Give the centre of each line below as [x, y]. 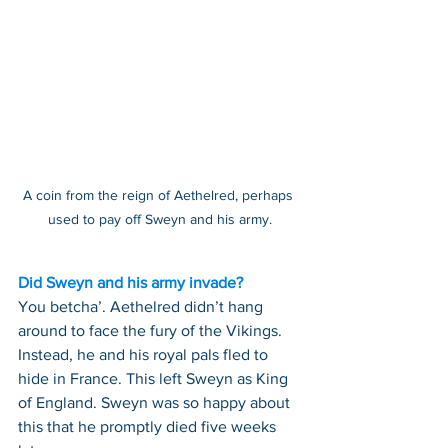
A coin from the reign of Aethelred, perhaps [160, 195]
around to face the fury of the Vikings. [152, 331]
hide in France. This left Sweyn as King [155, 379]
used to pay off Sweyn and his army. [160, 219]
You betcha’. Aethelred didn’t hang [142, 307]
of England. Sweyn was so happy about [156, 403]
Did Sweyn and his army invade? [130, 283]
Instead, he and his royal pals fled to [145, 355]
